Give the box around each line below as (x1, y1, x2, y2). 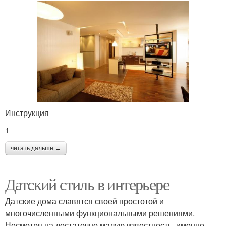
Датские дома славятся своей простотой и (5, 195, 164, 207)
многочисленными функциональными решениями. (5, 207, 195, 219)
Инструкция (5, 107, 49, 119)
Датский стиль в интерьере (5, 173, 169, 195)
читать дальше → (11, 145, 61, 152)
